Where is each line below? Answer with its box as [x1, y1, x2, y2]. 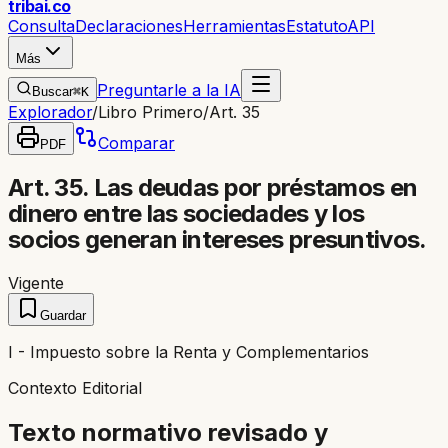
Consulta [8, 16, 75, 36]
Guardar [40, 307, 86, 323]
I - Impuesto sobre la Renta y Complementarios [8, 341, 369, 362]
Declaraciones [75, 16, 183, 36]
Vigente [8, 272, 64, 293]
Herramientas [183, 16, 286, 36]
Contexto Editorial [8, 377, 142, 398]
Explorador [8, 102, 92, 122]
